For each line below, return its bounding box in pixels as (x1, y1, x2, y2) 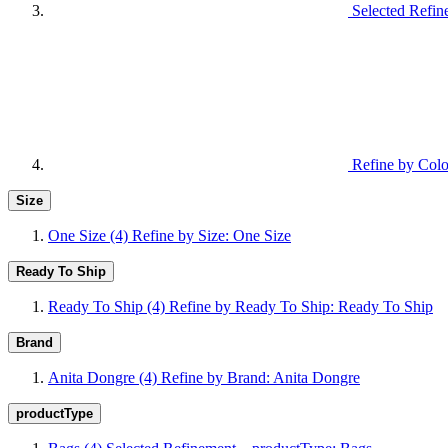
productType (16, 406, 93, 421)
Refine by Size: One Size (132, 227, 291, 244)
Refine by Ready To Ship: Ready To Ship (169, 298, 433, 315)
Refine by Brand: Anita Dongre (161, 369, 360, 386)
